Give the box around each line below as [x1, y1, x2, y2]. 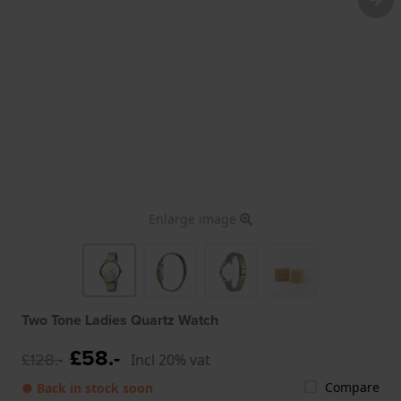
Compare [325, 378, 380, 396]
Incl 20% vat [131, 349, 210, 370]
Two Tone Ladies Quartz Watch [21, 309, 218, 330]
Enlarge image [149, 209, 240, 227]
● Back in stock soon [21, 379, 153, 397]
